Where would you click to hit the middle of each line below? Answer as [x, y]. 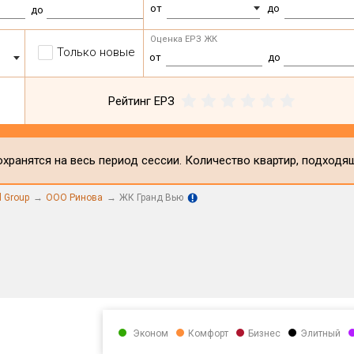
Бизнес [264, 334]
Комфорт [208, 334]
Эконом [149, 334]
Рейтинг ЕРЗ [142, 101]
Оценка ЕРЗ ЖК [184, 39]
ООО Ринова [74, 198]
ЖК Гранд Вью [151, 198]
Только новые [96, 52]
